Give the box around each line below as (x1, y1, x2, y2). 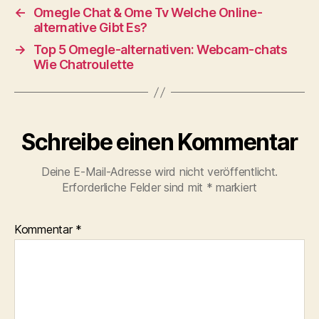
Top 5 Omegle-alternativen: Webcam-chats (33, 42, 288, 58)
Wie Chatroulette (33, 57, 134, 73)
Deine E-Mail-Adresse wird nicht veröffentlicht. (41, 164, 278, 179)
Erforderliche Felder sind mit (61, 180, 206, 195)
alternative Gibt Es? (33, 20, 147, 36)
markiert (212, 180, 258, 195)
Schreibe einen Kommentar (21, 128, 298, 157)
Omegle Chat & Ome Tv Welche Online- (33, 5, 263, 21)
